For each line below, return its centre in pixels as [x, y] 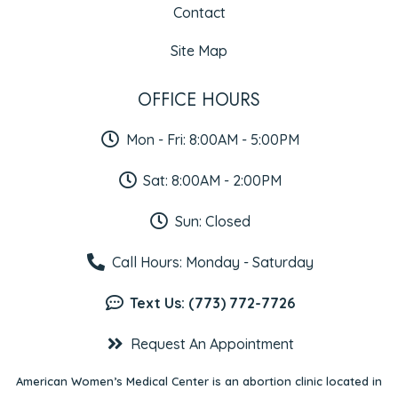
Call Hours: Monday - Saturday [212, 262]
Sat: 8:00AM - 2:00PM [212, 180]
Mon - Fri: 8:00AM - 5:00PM [212, 139]
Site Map [199, 51]
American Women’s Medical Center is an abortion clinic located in [199, 382]
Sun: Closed [212, 221]
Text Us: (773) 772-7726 [212, 302]
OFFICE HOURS [199, 100]
